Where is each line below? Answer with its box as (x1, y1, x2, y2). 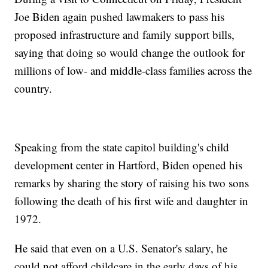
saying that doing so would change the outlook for (14, 45, 245, 60)
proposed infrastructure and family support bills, (14, 27, 235, 42)
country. (14, 81, 53, 96)
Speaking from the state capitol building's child (14, 139, 230, 155)
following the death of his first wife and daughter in (14, 193, 249, 209)
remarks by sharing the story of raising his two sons (14, 175, 249, 191)
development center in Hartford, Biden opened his (14, 157, 243, 173)
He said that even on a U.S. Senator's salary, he (14, 240, 228, 256)
